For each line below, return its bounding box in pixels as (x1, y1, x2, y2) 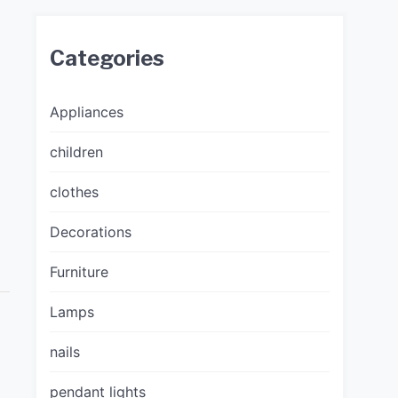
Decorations (50, 223, 131, 242)
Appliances (50, 103, 123, 122)
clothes (50, 183, 99, 202)
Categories (50, 45, 164, 72)
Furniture (50, 263, 108, 282)
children (50, 143, 103, 162)
